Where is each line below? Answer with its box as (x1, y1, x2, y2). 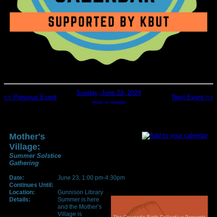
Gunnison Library (58, 188, 103, 196)
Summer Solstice (9, 152, 61, 159)
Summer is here (58, 196, 99, 203)
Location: (9, 188, 35, 196)
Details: (9, 196, 31, 203)
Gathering (9, 159, 39, 167)
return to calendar (92, 99, 125, 105)
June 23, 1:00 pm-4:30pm (58, 174, 125, 181)
